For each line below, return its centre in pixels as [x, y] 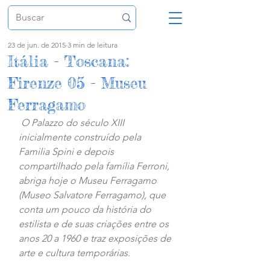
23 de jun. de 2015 [37, 45]
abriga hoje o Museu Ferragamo [89, 181]
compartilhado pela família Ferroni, [95, 166]
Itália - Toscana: [68, 61]
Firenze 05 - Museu [77, 83]
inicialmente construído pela [81, 137]
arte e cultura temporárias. [74, 253]
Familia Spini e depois [67, 152]
